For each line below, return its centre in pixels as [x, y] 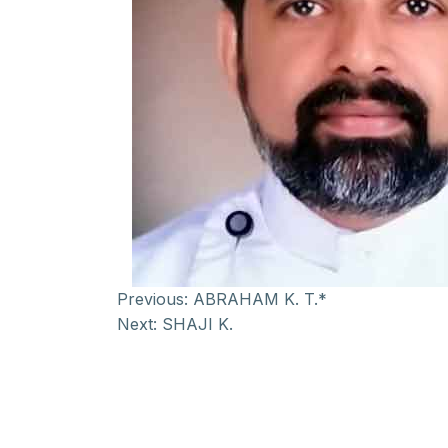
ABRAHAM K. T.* [260, 299]
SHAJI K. [197, 324]
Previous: [152, 299]
